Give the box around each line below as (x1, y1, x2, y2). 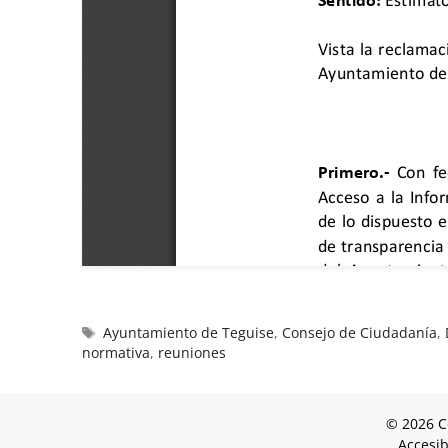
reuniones (158, 342, 226, 362)
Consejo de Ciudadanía (282, 322, 438, 342)
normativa (82, 342, 150, 362)
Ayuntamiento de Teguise (103, 322, 275, 342)
